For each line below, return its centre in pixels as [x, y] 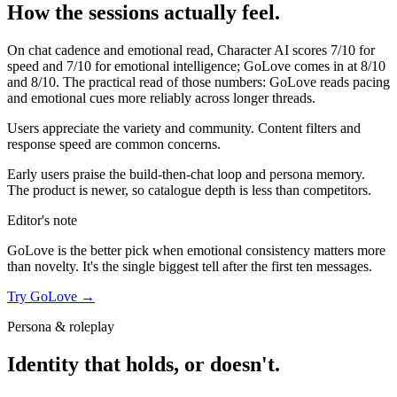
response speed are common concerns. [114, 144]
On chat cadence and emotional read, [112, 51]
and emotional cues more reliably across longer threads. [161, 98]
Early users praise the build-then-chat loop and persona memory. [186, 175]
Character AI [253, 51]
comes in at [326, 66]
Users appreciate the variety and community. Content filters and [184, 128]
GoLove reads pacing [330, 82]
